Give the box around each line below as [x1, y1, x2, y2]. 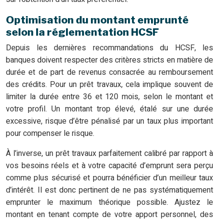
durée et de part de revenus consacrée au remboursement [6, 66, 213, 79]
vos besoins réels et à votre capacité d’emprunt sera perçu [6, 160, 213, 172]
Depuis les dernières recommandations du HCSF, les [6, 42, 213, 54]
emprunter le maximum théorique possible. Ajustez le [6, 197, 213, 209]
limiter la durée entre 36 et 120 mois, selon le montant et [6, 91, 213, 103]
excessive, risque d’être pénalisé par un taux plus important [6, 115, 213, 128]
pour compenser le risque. [6, 128, 94, 140]
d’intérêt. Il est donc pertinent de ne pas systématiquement [6, 184, 213, 197]
